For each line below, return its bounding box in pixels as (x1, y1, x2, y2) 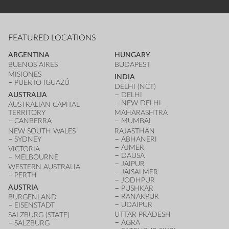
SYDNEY (14, 135, 42, 143)
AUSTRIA (8, 184, 38, 192)
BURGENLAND (8, 193, 57, 201)
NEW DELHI (121, 99, 161, 107)
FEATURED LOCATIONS (8, 33, 96, 42)
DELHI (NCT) (114, 83, 156, 91)
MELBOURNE (14, 153, 59, 161)
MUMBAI (121, 117, 151, 125)
